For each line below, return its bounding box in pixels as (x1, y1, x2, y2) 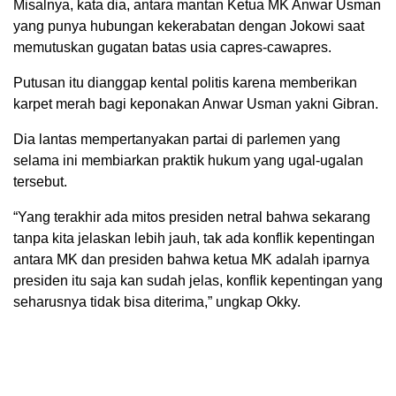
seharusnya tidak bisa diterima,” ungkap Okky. (13, 294, 301, 310)
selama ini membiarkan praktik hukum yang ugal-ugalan (13, 153, 363, 169)
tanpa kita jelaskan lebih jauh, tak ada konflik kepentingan (13, 231, 375, 247)
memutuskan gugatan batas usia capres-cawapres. (13, 40, 331, 56)
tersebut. (13, 174, 67, 190)
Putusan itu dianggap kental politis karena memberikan (13, 75, 357, 91)
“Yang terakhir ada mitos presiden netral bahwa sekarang (13, 209, 370, 225)
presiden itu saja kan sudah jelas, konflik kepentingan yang (13, 273, 383, 289)
